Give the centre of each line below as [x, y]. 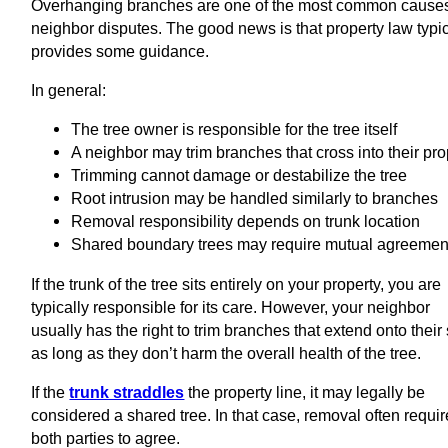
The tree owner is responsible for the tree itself [234, 129]
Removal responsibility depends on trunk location [246, 221]
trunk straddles [127, 391]
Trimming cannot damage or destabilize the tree [239, 175]
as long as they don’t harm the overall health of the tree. [226, 352]
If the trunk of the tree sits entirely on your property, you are [236, 283]
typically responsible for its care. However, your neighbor [231, 306]
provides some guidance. [120, 51]
